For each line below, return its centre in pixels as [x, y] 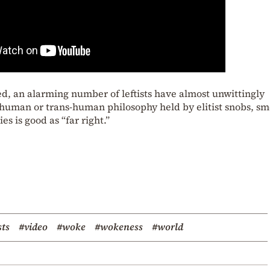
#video [33, 227]
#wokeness [119, 227]
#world [168, 227]
